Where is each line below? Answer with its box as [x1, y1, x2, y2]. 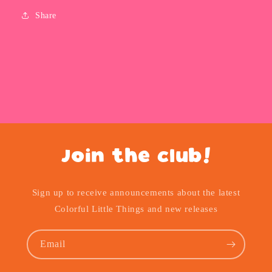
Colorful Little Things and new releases [54, 204, 218, 214]
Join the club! [61, 148, 211, 168]
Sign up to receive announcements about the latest [32, 188, 240, 197]
